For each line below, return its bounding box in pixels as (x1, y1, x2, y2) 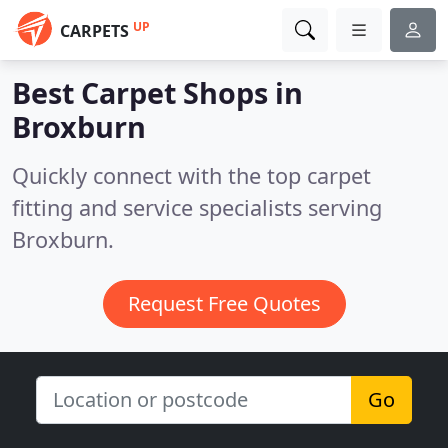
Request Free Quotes (127, 290, 321, 317)
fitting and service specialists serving (12, 193, 382, 222)
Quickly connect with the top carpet (12, 161, 371, 190)
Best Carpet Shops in (12, 73, 303, 112)
